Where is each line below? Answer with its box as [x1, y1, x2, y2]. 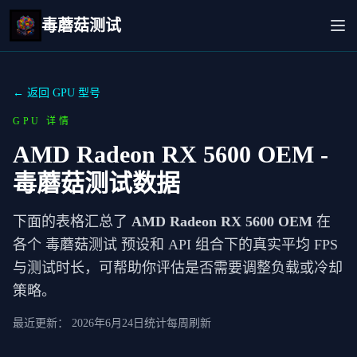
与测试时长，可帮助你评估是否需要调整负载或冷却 [13, 260, 343, 276]
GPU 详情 [13, 116, 72, 127]
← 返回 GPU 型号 [13, 87, 100, 99]
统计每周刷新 [144, 317, 211, 329]
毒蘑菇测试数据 [13, 170, 180, 196]
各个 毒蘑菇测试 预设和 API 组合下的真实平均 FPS [13, 237, 338, 253]
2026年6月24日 [72, 317, 144, 329]
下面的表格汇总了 [13, 214, 131, 229]
